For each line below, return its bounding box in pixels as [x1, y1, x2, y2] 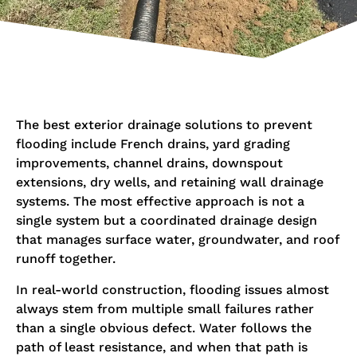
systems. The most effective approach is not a [16, 194, 304, 210]
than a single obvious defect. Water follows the [16, 320, 312, 335]
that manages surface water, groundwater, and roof [16, 232, 339, 248]
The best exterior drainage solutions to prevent [16, 117, 312, 133]
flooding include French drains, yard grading [16, 136, 290, 152]
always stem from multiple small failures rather [16, 300, 314, 316]
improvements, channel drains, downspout [16, 155, 283, 171]
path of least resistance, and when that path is [16, 339, 308, 355]
